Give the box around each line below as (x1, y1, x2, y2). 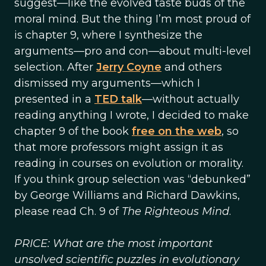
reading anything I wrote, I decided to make (14, 109, 249, 122)
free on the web (132, 125, 221, 138)
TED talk (94, 93, 142, 106)
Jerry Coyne (96, 61, 161, 74)
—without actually (142, 93, 239, 106)
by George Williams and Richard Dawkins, (14, 189, 240, 202)
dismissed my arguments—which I (14, 77, 200, 90)
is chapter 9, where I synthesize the (14, 28, 202, 42)
